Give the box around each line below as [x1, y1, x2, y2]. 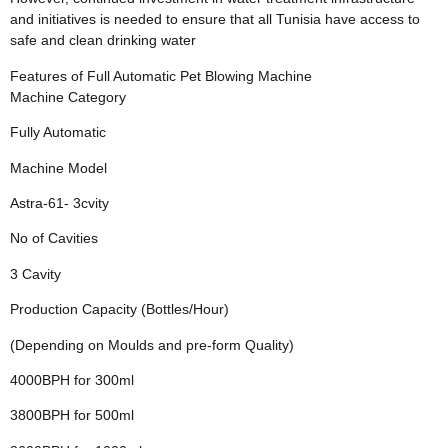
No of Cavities [10, 230, 98, 247]
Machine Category [10, 88, 126, 105]
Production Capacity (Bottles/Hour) [10, 301, 229, 318]
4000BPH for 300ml [10, 371, 134, 388]
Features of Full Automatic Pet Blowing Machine [10, 67, 312, 84]
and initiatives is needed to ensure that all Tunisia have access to [10, 11, 420, 28]
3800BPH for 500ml [10, 407, 134, 424]
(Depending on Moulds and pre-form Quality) [10, 336, 294, 353]
